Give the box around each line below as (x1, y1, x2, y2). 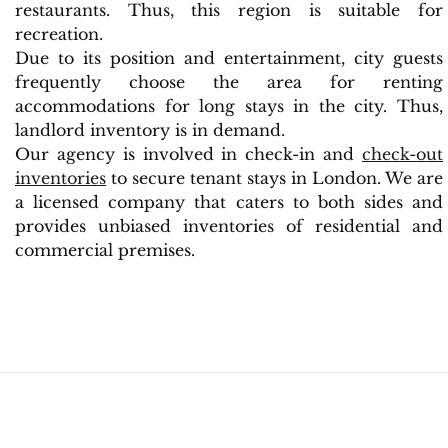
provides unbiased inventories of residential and (15, 215, 443, 236)
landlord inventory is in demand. (15, 119, 285, 140)
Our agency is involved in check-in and (15, 143, 362, 164)
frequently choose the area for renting (15, 71, 443, 92)
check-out (362, 143, 443, 164)
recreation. (15, 23, 103, 44)
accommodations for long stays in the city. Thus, (15, 95, 443, 116)
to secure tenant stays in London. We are (106, 167, 443, 188)
